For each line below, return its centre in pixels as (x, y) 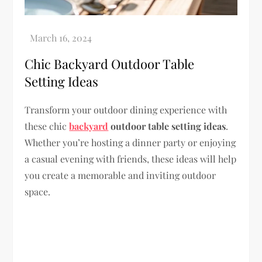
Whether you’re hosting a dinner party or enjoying (130, 142)
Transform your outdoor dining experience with (126, 109)
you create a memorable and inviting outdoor (120, 175)
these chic (47, 126)
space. (38, 191)
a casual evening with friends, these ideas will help (131, 158)
